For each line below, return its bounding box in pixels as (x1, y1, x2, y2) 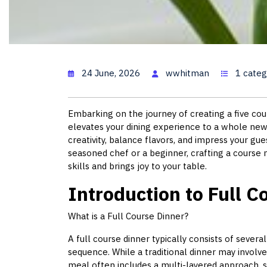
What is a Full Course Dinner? (68, 210, 188, 222)
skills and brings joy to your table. (68, 160, 207, 172)
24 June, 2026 (82, 67, 140, 79)
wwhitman (166, 67, 209, 79)
